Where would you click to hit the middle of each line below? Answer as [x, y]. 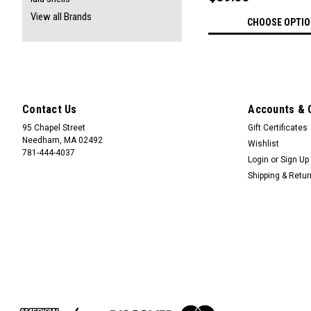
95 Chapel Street [54, 127]
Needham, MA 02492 [62, 140]
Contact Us [50, 109]
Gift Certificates [278, 127]
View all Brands [61, 17]
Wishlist [264, 143]
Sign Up [295, 159]
